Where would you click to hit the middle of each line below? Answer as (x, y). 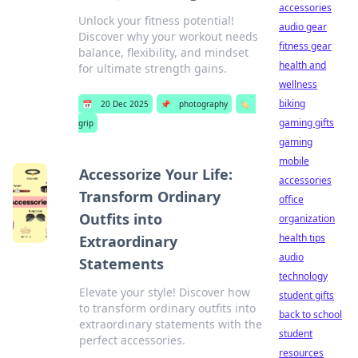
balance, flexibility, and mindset (163, 52)
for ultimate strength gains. (152, 68)
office (291, 199)
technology (303, 276)
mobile (294, 161)
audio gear (303, 27)
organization (307, 219)
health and (302, 65)
